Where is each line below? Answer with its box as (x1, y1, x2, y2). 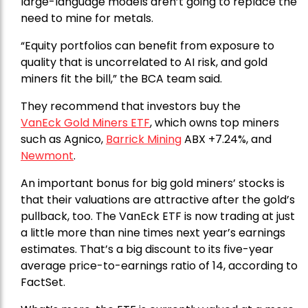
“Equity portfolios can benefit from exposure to (21, 37, 274, 54)
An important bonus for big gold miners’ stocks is (21, 175, 285, 191)
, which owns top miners (150, 114, 279, 131)
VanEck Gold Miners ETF (21, 114, 150, 131)
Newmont (21, 147, 74, 164)
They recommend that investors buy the (21, 98, 243, 114)
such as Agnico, (21, 131, 106, 147)
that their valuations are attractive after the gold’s (21, 191, 295, 208)
